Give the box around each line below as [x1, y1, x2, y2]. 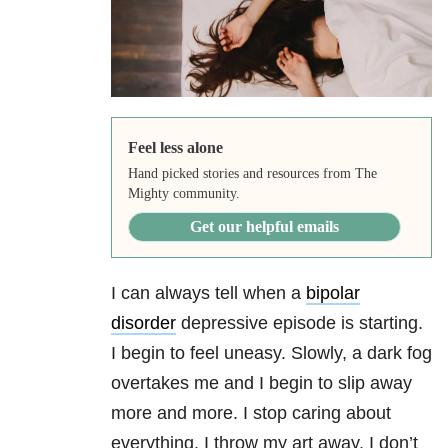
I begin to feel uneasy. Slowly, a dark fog [111, 343, 432, 364]
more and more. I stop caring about [111, 403, 391, 424]
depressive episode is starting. [176, 313, 423, 334]
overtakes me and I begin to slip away [111, 373, 412, 394]
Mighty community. [127, 186, 240, 202]
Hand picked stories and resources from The [127, 166, 377, 182]
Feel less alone [127, 139, 223, 157]
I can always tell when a [111, 283, 306, 304]
